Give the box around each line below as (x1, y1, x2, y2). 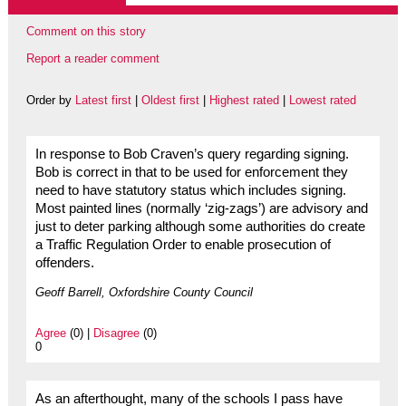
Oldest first (140, 93, 199, 108)
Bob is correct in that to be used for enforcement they (34, 165, 348, 180)
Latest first (74, 93, 131, 108)
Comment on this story (25, 24, 146, 38)
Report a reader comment (25, 52, 159, 66)
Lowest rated (288, 93, 356, 108)
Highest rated (208, 93, 279, 108)
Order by (25, 93, 75, 108)
